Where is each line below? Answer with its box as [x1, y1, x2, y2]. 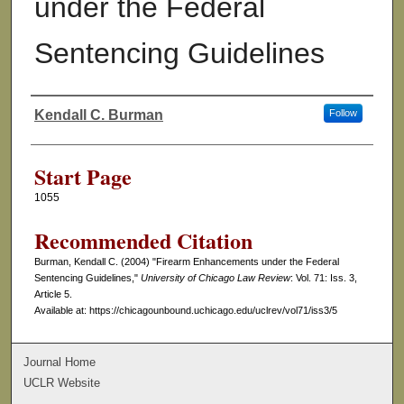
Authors [30, 116, 99, 146]
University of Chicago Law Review [140, 272, 290, 284]
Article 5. [33, 289, 72, 300]
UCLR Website [23, 375, 101, 390]
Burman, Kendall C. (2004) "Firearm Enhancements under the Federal [33, 256, 339, 268]
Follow [328, 107, 357, 119]
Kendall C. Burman [33, 107, 163, 124]
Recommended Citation [33, 225, 252, 257]
